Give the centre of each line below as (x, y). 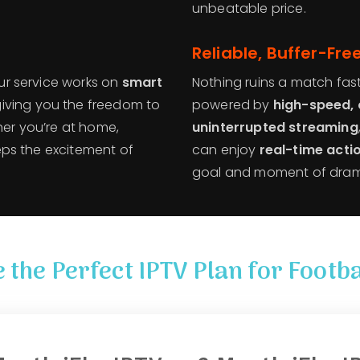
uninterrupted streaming (275, 127)
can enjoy (226, 149)
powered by (233, 104)
